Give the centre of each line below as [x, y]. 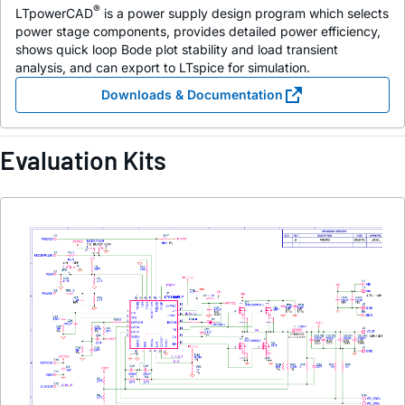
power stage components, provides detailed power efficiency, [198, 31]
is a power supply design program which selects [245, 13]
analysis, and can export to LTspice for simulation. [163, 67]
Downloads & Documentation [192, 94]
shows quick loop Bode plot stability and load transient [177, 49]
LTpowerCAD [54, 13]
